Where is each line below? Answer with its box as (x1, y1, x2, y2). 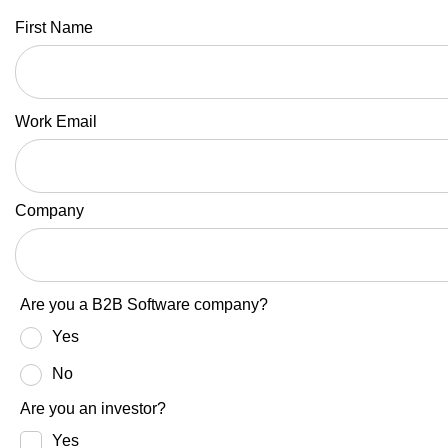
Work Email (14, 112, 97, 130)
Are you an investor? (19, 399, 166, 417)
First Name (14, 18, 93, 36)
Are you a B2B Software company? (19, 295, 268, 313)
